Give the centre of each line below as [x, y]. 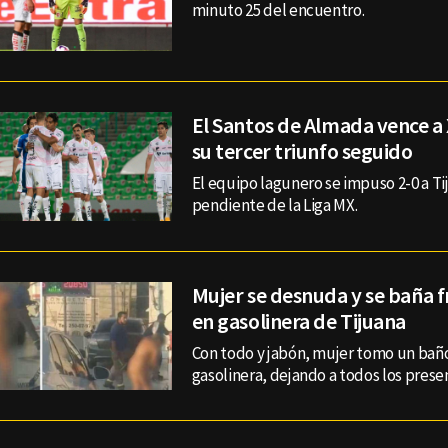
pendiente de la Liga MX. [274, 205]
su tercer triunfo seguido [302, 151]
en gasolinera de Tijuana [299, 320]
